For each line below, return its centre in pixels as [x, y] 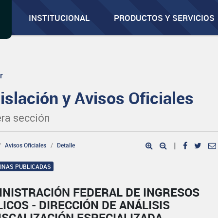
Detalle [66, 145]
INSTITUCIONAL [59, 18]
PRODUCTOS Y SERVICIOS [164, 18]
